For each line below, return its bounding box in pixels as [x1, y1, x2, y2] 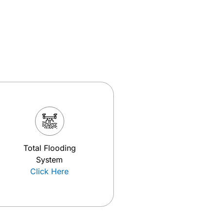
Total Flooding [23, 143, 76, 153]
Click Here [30, 166, 69, 176]
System [36, 155, 63, 164]
